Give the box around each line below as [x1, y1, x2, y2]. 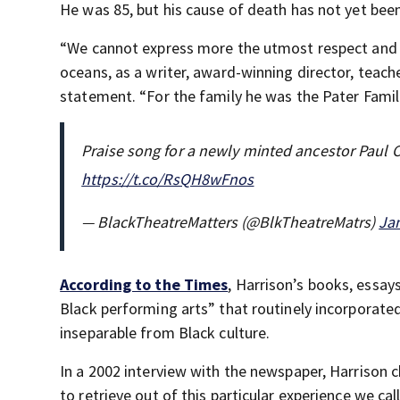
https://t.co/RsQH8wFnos [81, 169, 254, 190]
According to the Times [60, 274, 229, 296]
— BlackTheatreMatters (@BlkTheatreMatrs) [81, 212, 379, 233]
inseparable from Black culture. [60, 322, 271, 344]
